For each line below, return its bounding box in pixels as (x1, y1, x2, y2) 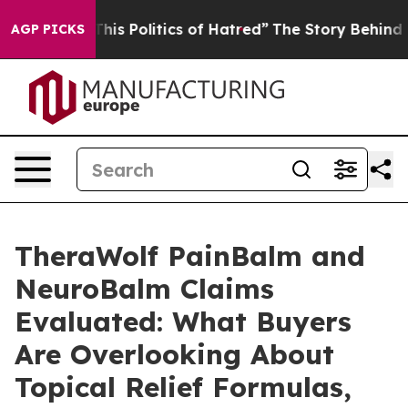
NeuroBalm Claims (15, 271, 274, 306)
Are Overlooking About (15, 337, 334, 372)
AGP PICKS (11, 21, 85, 37)
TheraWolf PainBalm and (15, 239, 365, 273)
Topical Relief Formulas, (15, 370, 352, 404)
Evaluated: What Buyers (15, 304, 352, 339)
